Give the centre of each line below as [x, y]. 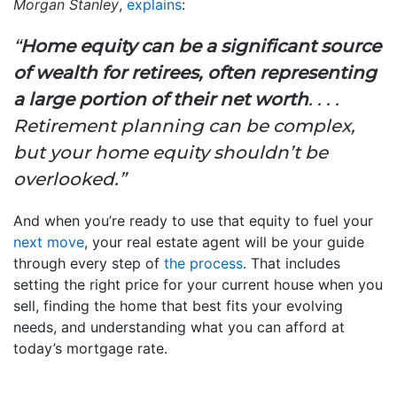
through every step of [89, 264]
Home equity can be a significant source [201, 47]
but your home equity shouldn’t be [171, 153]
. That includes [292, 264]
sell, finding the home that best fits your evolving [178, 306]
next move [49, 242]
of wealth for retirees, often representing [195, 73]
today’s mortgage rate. [90, 349]
